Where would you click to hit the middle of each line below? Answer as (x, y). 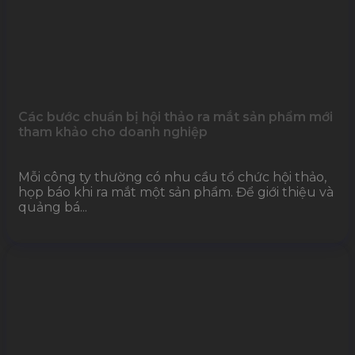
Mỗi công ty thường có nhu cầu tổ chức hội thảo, (172, 177)
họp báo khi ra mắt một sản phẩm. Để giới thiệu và (176, 192)
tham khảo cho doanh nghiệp (113, 132)
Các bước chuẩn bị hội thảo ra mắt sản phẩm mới (176, 117)
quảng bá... (53, 207)
